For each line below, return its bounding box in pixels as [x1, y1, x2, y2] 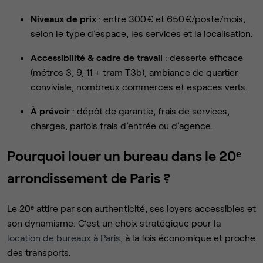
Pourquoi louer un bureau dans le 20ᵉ [7, 146, 241, 164]
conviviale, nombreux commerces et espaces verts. [31, 80, 248, 92]
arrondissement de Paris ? [7, 168, 170, 186]
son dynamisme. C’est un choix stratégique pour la [7, 217, 221, 228]
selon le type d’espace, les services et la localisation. [31, 27, 253, 39]
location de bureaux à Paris [7, 231, 120, 243]
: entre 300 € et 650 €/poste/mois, [96, 12, 245, 24]
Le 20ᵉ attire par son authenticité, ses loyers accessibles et [7, 202, 256, 214]
